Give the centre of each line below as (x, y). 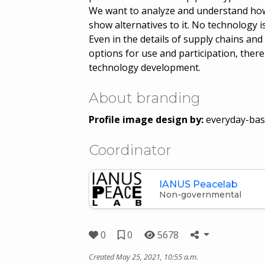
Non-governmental (200, 194)
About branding (145, 98)
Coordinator (130, 150)
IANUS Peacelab (198, 184)
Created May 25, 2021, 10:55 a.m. (143, 256)
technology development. (145, 67)
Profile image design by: (147, 119)
